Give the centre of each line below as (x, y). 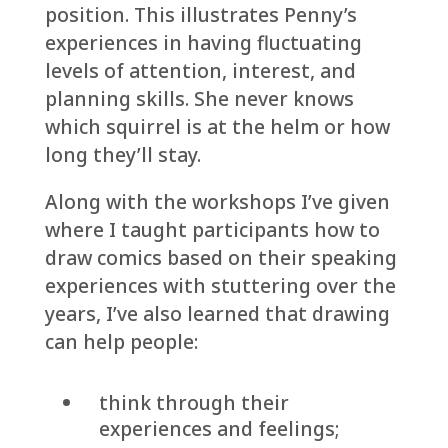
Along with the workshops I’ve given (217, 202)
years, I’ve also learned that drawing (217, 314)
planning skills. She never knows (199, 98)
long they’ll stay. (122, 154)
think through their (193, 403)
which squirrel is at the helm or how (217, 126)
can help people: (121, 342)
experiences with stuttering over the (220, 286)
